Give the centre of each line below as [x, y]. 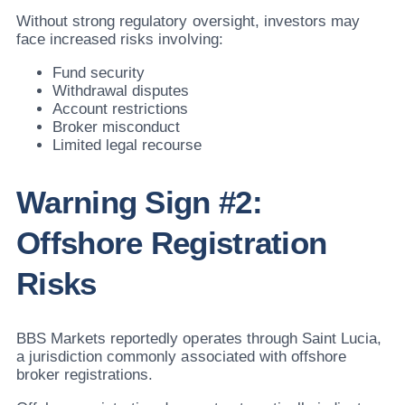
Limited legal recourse [127, 146]
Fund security [99, 73]
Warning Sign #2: [139, 202]
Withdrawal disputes [121, 91]
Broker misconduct [117, 127]
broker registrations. [85, 374]
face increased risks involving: [120, 40]
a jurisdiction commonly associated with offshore [181, 356]
